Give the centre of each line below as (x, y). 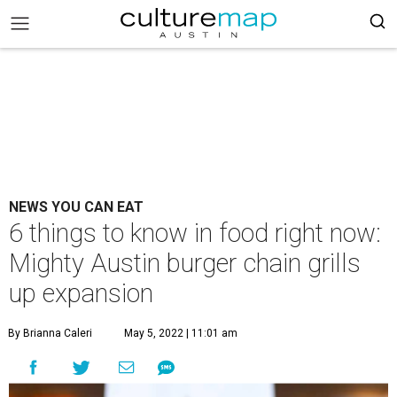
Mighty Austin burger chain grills (185, 263)
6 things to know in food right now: (195, 233)
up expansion (81, 293)
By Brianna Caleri (50, 333)
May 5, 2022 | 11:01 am (181, 333)
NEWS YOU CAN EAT (76, 207)
